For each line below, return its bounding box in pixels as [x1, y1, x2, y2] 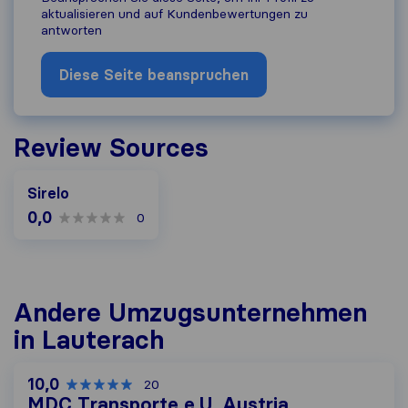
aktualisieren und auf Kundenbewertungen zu [41, 5, 308, 22]
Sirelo [27, 183, 69, 202]
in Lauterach [14, 323, 164, 355]
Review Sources [14, 131, 209, 163]
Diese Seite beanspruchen [59, 65, 249, 84]
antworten [41, 21, 102, 38]
